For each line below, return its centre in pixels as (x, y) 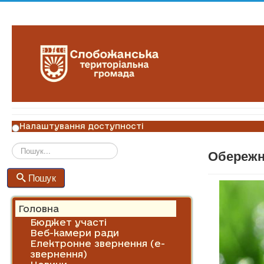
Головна (39, 208)
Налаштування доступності (82, 126)
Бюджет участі (68, 222)
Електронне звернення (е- (98, 243)
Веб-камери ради (75, 232)
